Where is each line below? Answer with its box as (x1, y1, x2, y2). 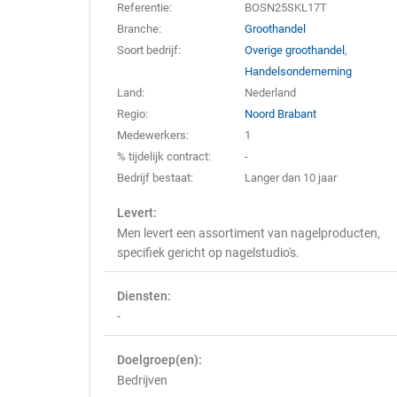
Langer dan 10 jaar (245, 171, 338, 184)
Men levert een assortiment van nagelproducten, (117, 226, 380, 240)
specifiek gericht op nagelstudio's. (117, 245, 300, 260)
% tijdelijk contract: (117, 150, 211, 163)
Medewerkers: (117, 128, 189, 142)
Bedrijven (117, 373, 167, 387)
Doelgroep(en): (117, 353, 202, 367)
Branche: (117, 22, 161, 35)
